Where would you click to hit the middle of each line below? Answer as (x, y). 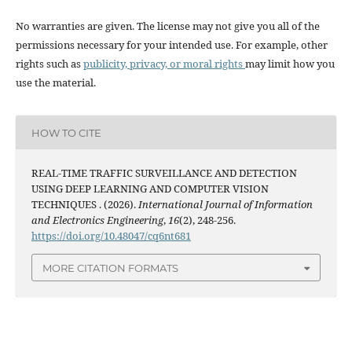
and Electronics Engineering (97, 220)
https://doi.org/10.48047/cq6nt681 (111, 236)
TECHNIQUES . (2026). (84, 205)
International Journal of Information (225, 205)
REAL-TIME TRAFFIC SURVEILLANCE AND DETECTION (164, 173)
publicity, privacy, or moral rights (164, 64)
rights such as (49, 64)
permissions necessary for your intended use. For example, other (171, 45)
